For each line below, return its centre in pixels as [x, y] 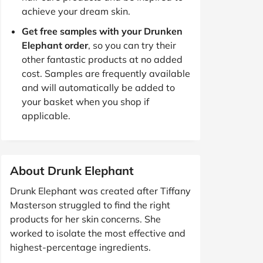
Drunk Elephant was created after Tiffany [100, 190]
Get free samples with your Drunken [102, 31]
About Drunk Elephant [72, 170]
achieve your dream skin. [76, 11]
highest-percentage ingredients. [80, 247]
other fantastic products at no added [102, 59]
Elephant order [55, 45]
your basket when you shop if [85, 101]
